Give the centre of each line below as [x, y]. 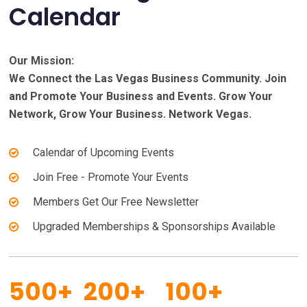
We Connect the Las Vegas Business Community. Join [148, 79]
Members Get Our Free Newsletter [116, 202]
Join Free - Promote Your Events [111, 177]
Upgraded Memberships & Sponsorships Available [155, 227]
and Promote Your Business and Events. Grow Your [141, 97]
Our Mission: [42, 61]
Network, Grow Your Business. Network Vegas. [131, 114]
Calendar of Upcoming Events [104, 153]
